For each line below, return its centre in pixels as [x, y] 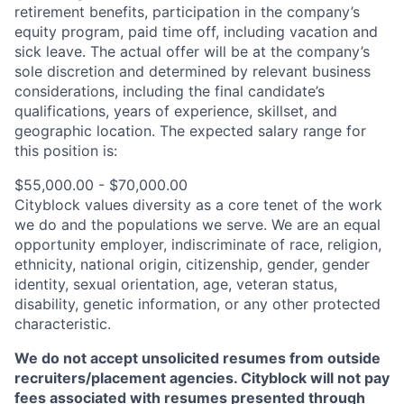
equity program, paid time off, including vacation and [196, 32]
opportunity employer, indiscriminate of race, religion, [198, 244]
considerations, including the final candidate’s [170, 91]
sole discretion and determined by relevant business [193, 71]
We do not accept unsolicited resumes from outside [197, 358]
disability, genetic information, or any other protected [197, 304]
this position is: [66, 151]
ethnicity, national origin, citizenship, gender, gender [192, 264]
